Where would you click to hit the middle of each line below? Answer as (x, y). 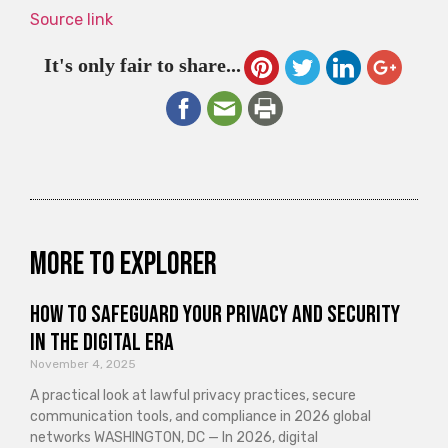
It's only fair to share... (142, 65)
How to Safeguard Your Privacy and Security (215, 315)
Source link (71, 19)
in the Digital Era (102, 343)
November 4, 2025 (83, 364)
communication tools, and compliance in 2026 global (200, 417)
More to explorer (123, 265)
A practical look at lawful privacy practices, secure (193, 396)
